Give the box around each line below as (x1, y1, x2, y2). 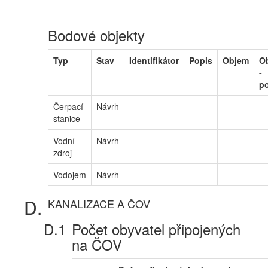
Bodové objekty (48, 25, 145, 45)
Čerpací (53, 100, 83, 112)
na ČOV (72, 234, 122, 255)
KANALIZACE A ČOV (48, 196, 150, 211)
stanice (53, 112, 80, 124)
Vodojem (53, 169, 86, 181)
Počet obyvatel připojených (72, 218, 240, 239)
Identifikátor (129, 54, 179, 66)
